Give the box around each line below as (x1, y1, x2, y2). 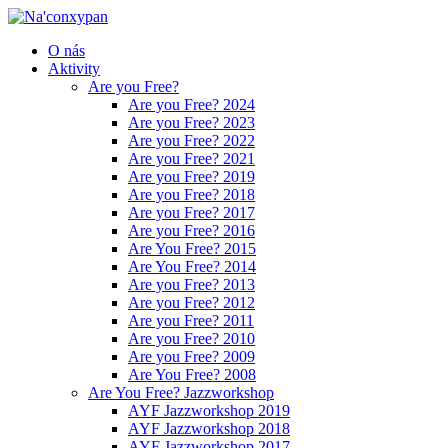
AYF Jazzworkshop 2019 (128, 402, 290, 419)
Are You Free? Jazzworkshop (88, 384, 274, 401)
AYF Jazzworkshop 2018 (128, 420, 290, 437)
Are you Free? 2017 (128, 204, 255, 221)
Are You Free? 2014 (128, 258, 256, 275)
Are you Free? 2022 (128, 132, 255, 149)
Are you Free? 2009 (128, 348, 255, 365)
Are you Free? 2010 (128, 330, 255, 347)
